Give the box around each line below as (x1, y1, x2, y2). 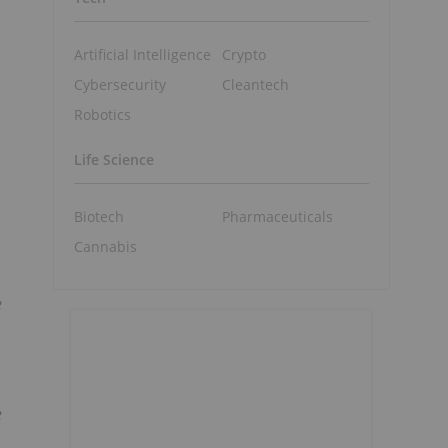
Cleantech (221, 74, 289, 94)
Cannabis (74, 236, 137, 256)
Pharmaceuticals (221, 206, 333, 226)
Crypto (221, 44, 266, 64)
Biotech (74, 206, 124, 226)
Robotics (74, 104, 131, 124)
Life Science (74, 150, 154, 170)
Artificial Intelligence (74, 44, 211, 64)
